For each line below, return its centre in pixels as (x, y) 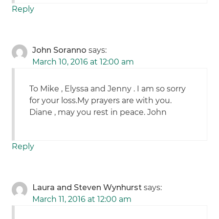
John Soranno (60, 50)
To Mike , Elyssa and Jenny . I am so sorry (108, 89)
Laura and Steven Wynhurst (87, 188)
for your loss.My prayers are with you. (101, 101)
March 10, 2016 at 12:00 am (83, 62)
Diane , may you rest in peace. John (98, 112)
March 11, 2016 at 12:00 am (82, 199)
